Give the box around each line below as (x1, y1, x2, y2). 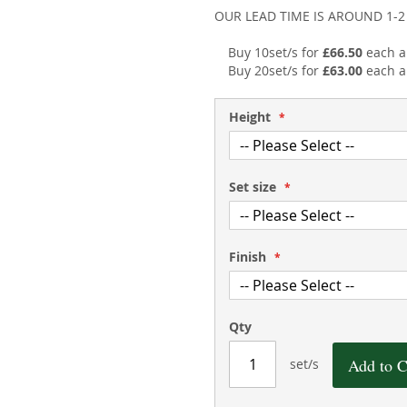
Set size (229, 178, 277, 195)
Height (229, 108, 272, 125)
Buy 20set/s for (228, 62, 323, 79)
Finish (229, 248, 267, 265)
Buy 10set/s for (228, 44, 323, 61)
